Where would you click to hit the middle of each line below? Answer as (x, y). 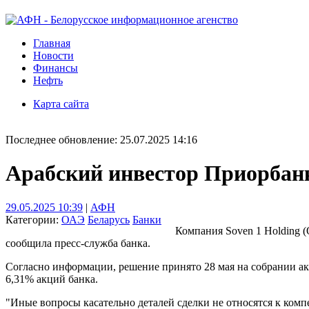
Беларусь (109, 219)
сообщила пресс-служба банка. (78, 243)
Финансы (56, 68)
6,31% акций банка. (52, 279)
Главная (52, 43)
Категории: (33, 219)
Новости (53, 56)
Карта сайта (61, 104)
